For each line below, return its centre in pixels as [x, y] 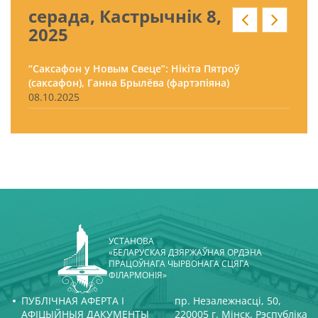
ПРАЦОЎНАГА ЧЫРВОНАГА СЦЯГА [179, 263]
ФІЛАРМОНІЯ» [138, 275]
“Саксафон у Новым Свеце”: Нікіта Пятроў [134, 68]
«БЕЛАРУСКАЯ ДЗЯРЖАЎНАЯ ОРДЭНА [185, 252]
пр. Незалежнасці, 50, [228, 300]
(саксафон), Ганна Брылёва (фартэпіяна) [129, 83]
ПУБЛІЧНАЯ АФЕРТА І [73, 300]
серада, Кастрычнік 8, [125, 16]
